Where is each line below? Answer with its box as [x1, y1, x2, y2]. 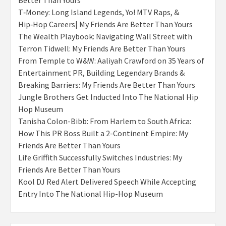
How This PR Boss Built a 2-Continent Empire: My [18, 128, 188, 139]
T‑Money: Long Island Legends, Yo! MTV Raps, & [18, 7, 179, 18]
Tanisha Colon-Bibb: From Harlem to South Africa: [18, 116, 191, 127]
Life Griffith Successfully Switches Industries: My [18, 152, 182, 163]
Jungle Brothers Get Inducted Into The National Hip [18, 92, 198, 102]
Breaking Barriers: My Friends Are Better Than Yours [18, 80, 195, 90]
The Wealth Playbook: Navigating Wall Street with [18, 31, 192, 42]
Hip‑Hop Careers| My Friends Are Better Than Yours [18, 19, 193, 30]
